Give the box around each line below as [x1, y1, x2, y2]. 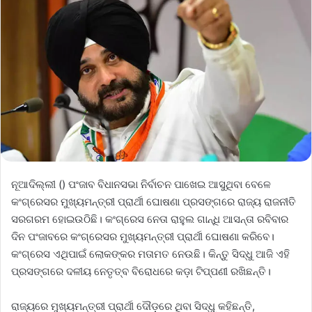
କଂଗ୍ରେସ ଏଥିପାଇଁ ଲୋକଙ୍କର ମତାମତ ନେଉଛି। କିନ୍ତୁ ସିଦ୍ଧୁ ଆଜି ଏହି [11, 247, 290, 260]
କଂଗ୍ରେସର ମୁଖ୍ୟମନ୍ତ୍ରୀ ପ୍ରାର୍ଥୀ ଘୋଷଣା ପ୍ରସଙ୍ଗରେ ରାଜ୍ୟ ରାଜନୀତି [11, 194, 296, 208]
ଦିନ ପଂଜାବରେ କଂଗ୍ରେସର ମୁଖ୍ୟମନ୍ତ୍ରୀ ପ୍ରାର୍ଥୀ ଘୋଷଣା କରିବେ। [11, 229, 274, 243]
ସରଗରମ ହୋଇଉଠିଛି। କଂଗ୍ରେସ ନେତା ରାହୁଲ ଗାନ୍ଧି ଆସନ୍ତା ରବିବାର [11, 212, 288, 226]
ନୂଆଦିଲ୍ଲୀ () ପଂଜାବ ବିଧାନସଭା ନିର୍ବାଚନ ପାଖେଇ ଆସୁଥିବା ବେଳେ [11, 177, 271, 191]
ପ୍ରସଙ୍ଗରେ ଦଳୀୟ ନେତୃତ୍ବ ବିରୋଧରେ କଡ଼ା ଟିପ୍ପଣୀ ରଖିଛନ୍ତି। [11, 264, 271, 278]
